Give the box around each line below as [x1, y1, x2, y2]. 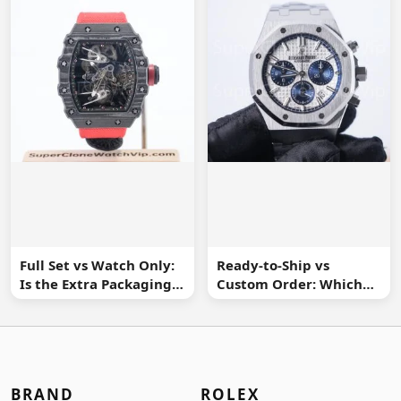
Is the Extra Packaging [20, 275, 172, 294]
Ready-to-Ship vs [216, 256, 329, 275]
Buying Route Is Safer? [216, 294, 369, 312]
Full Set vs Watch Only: [20, 256, 175, 275]
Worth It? [20, 294, 84, 312]
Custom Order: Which [216, 275, 363, 294]
